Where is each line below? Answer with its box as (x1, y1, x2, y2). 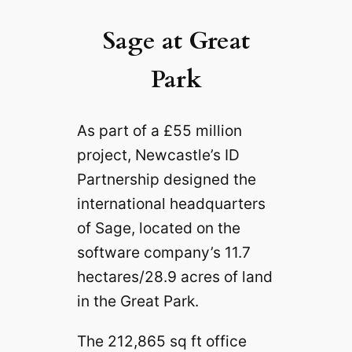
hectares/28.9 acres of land (76, 267, 273, 287)
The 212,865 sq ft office (76, 331, 247, 350)
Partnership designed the (76, 170, 256, 189)
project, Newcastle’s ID (76, 145, 240, 165)
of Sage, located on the (76, 218, 240, 238)
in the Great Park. (76, 291, 199, 311)
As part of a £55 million (76, 121, 242, 141)
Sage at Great (102, 24, 250, 57)
